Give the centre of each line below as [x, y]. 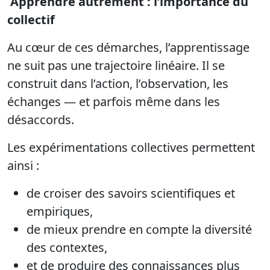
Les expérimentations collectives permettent [131, 148]
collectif [31, 20]
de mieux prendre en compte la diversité [139, 230]
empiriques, [60, 212]
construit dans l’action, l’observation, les [118, 84]
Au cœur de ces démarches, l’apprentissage [128, 48]
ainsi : [23, 166]
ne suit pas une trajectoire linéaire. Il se [116, 66]
